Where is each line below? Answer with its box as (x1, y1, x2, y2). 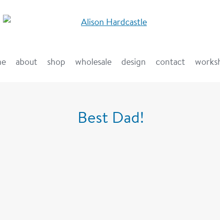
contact (156, 55, 185, 67)
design (121, 55, 146, 67)
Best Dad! (78, 107, 144, 127)
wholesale (75, 55, 111, 67)
